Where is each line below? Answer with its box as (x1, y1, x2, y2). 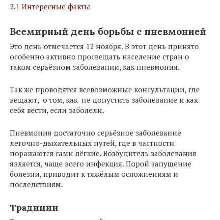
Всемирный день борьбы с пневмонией (10, 25, 206, 37)
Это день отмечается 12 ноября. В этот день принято (10, 41, 199, 51)
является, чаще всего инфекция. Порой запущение (10, 158, 192, 168)
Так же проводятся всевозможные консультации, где (10, 84, 200, 94)
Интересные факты (22, 1, 90, 11)
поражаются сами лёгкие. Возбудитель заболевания (10, 148, 198, 158)
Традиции (10, 201, 58, 213)
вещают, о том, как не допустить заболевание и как (10, 94, 200, 105)
